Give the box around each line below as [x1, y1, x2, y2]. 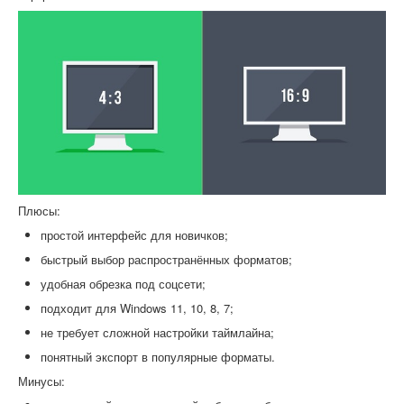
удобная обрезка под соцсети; [41, 275, 206, 293]
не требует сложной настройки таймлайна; [41, 324, 274, 342]
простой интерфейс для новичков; [41, 226, 228, 244]
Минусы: [18, 372, 65, 390]
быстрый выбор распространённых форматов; [41, 251, 292, 269]
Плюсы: [18, 202, 60, 220]
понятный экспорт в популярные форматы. [41, 348, 275, 366]
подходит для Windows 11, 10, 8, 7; [41, 299, 234, 317]
